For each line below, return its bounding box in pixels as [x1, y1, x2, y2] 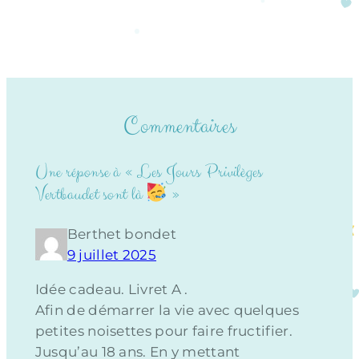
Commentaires [123, 109, 236, 143]
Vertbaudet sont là [34, 182, 147, 208]
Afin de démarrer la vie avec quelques [34, 302, 299, 319]
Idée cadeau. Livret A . [34, 281, 188, 298]
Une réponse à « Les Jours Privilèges [34, 159, 263, 185]
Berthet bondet [67, 226, 177, 243]
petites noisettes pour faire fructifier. [34, 323, 292, 340]
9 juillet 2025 [67, 247, 157, 264]
